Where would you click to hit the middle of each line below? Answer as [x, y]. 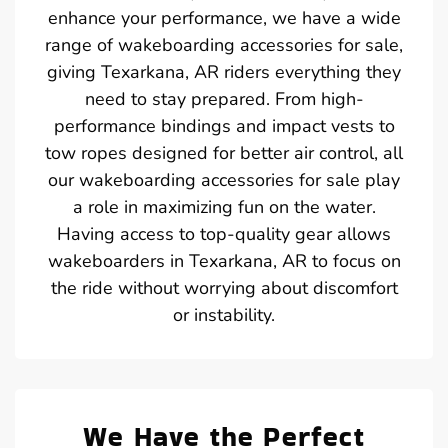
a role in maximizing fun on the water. [224, 206]
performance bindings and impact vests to [224, 125]
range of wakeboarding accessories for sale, [224, 44]
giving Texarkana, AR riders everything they [224, 71]
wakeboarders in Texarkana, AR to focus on [224, 260]
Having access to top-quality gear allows [224, 233]
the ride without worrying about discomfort [224, 287]
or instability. [224, 314]
